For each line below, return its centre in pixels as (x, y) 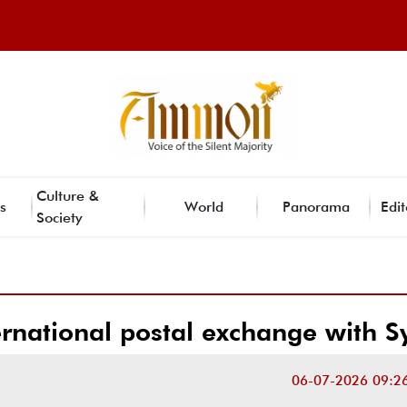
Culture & (68, 195)
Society (60, 217)
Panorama (316, 206)
